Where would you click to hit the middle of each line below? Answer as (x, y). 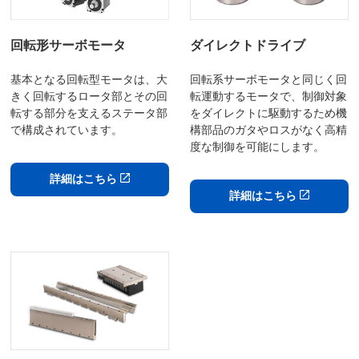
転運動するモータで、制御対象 (268, 97)
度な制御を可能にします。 (257, 147)
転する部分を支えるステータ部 (89, 113)
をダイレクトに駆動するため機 (268, 113)
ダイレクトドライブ (247, 46)
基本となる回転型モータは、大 (89, 80)
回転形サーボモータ (69, 46)
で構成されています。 (67, 130)
